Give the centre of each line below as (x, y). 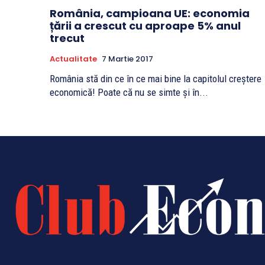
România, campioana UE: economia (150, 14)
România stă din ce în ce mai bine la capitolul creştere (156, 79)
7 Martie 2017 (127, 59)
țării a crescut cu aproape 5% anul (145, 26)
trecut (67, 38)
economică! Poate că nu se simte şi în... (129, 93)
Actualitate (73, 59)
